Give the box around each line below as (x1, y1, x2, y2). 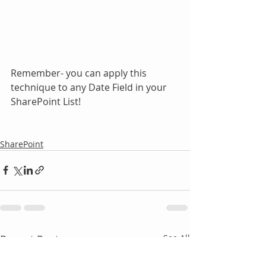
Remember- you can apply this (11, 66, 149, 80)
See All (163, 232, 190, 243)
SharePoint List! (11, 94, 81, 108)
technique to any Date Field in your (11, 80, 169, 94)
